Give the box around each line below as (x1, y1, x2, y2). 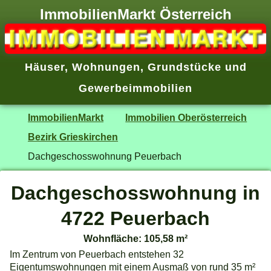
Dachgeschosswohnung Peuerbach (28, 150, 182, 162)
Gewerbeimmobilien (79, 82, 192, 95)
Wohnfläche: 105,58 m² (83, 232, 188, 244)
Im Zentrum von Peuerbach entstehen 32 (10, 248, 184, 260)
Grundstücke (147, 61, 221, 74)
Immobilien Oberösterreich (125, 111, 247, 123)
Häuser (24, 61, 65, 74)
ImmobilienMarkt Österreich (39, 6, 232, 23)
